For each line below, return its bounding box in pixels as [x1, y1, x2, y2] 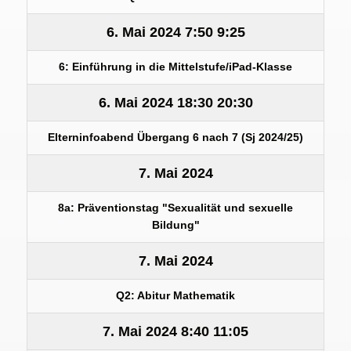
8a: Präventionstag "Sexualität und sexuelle [58, 201, 293, 214]
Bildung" [151, 219, 200, 231]
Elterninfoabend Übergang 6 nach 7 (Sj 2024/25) [48, 131, 303, 143]
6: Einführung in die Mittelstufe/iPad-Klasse [59, 60, 292, 73]
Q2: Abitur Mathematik [116, 289, 235, 302]
